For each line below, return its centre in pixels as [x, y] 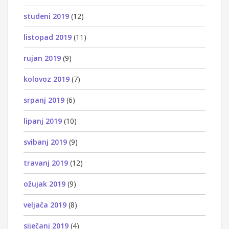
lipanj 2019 [43, 121]
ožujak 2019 [44, 184]
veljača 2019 [45, 204]
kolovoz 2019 [47, 79]
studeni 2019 [46, 16]
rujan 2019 [42, 58]
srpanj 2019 [44, 100]
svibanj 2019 [45, 142]
